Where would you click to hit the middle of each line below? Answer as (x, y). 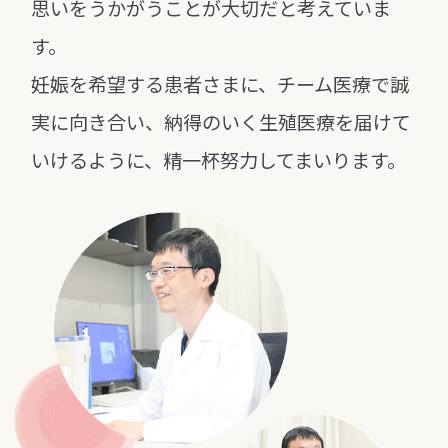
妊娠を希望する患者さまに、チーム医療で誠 (220, 84)
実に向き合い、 (98, 122)
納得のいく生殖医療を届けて (288, 122)
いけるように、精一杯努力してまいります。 (219, 160)
